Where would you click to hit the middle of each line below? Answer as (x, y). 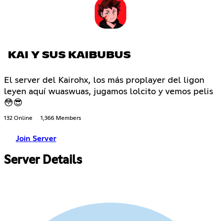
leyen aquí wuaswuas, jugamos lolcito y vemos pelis (109, 92)
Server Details (43, 160)
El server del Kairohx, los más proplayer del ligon (104, 81)
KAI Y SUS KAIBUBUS (69, 55)
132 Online (18, 119)
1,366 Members (61, 119)
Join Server (36, 139)
